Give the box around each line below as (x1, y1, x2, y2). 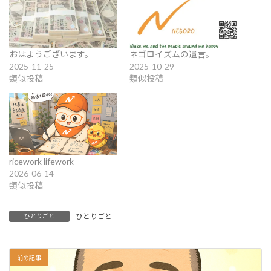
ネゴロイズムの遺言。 (129, 49, 214, 60)
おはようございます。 (9, 49, 93, 60)
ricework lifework (9, 155, 74, 166)
